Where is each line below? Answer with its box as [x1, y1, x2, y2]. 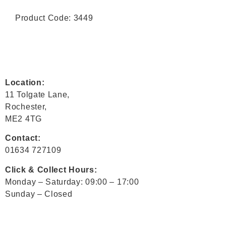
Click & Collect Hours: [5, 165, 97, 174]
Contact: [5, 134, 41, 143]
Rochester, [5, 102, 47, 111]
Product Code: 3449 [15, 13, 93, 22]
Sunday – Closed [5, 189, 73, 198]
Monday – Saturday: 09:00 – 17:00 [5, 177, 139, 186]
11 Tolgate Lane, [5, 90, 70, 99]
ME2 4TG [5, 114, 42, 123]
